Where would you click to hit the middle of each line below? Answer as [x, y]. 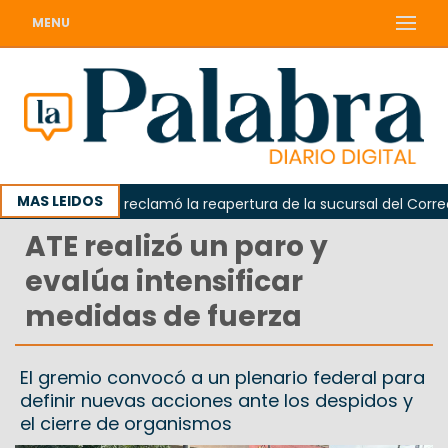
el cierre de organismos [126, 424]
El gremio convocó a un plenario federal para [222, 378]
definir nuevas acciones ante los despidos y [216, 401]
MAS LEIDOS [60, 201]
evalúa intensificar [164, 282]
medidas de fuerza [163, 317]
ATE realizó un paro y [176, 247]
